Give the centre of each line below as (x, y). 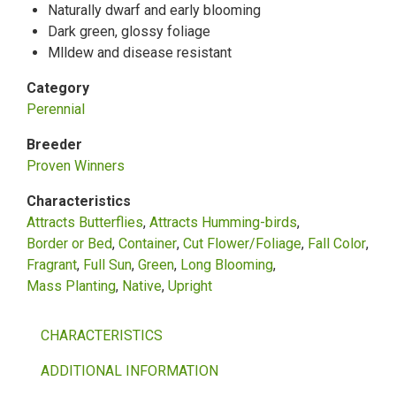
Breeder (54, 144)
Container (148, 243)
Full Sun (107, 264)
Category (58, 88)
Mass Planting (71, 286)
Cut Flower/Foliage (242, 243)
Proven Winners (76, 165)
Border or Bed (69, 243)
